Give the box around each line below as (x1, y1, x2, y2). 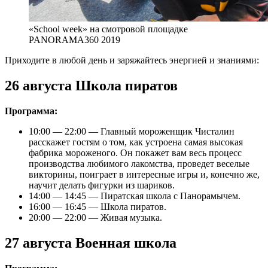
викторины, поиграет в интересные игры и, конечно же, (29, 169, 260, 179)
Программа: (5, 105, 57, 116)
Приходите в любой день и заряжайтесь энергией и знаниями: (5, 54, 259, 65)
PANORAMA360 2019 (29, 34, 120, 45)
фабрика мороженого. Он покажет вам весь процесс (29, 147, 242, 158)
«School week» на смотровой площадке (29, 23, 188, 34)
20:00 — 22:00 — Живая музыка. (29, 212, 162, 223)
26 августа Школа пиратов (5, 77, 178, 93)
